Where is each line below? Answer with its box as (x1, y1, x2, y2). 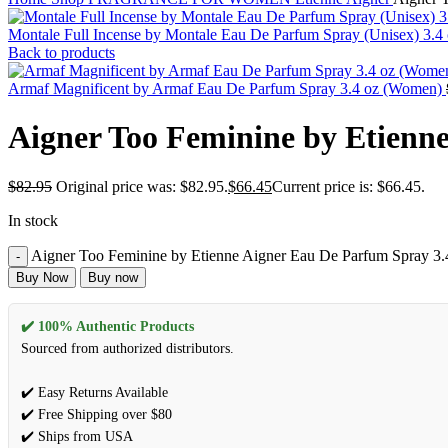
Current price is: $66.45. (272, 177, 425, 195)
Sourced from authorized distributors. (21, 340, 234, 356)
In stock (8, 211, 58, 229)
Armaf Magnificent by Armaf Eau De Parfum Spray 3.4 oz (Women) (8, 80, 446, 97)
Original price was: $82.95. (56, 177, 228, 195)
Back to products (8, 44, 115, 61)
